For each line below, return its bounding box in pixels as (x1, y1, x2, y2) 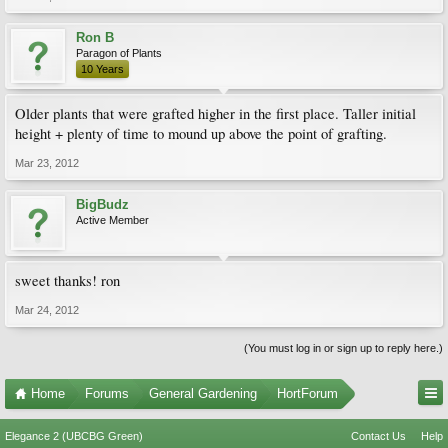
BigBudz (76, 196, 129, 212)
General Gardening (149, 385, 257, 401)
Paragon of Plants (76, 46, 162, 59)
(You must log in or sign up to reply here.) (244, 341, 443, 354)
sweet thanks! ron (15, 270, 120, 290)
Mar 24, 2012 (15, 303, 79, 316)
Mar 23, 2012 (15, 156, 79, 169)
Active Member (76, 213, 149, 226)
